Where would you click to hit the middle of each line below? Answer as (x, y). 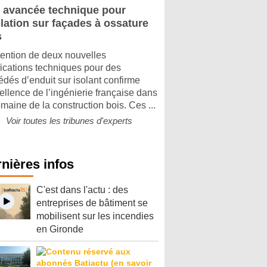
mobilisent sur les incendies (95, 216)
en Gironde (60, 229)
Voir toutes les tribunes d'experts (69, 121)
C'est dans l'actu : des (82, 190)
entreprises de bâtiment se (92, 203)
